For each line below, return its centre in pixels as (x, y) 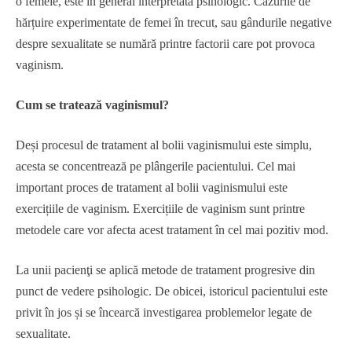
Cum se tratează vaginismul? (92, 105)
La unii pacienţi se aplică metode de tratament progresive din (165, 270)
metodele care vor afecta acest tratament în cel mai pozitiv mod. (172, 230)
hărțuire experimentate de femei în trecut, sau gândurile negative (174, 22)
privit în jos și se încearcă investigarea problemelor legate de (164, 312)
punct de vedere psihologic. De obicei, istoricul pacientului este (172, 291)
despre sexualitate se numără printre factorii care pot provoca (165, 44)
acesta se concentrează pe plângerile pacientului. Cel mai (156, 166)
